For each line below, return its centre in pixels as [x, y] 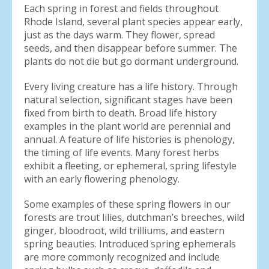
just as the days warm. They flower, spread [119, 35]
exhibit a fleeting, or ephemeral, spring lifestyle [130, 166]
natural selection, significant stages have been [128, 100]
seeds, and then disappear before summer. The [131, 48]
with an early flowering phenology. [105, 179]
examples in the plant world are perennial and [127, 126]
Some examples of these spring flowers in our [127, 204]
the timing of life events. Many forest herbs [122, 153]
